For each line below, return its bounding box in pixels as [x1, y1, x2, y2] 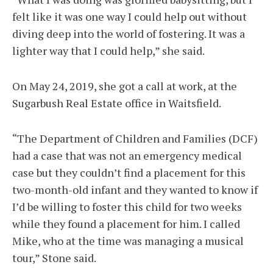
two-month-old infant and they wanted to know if [12, 182, 258, 197]
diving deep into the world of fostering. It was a [12, 26, 245, 41]
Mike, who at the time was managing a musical [12, 233, 244, 249]
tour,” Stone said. [12, 250, 96, 266]
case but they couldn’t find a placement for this [12, 165, 246, 180]
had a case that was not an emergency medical [12, 148, 242, 163]
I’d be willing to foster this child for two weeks [12, 199, 242, 214]
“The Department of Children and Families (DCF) [12, 131, 258, 146]
